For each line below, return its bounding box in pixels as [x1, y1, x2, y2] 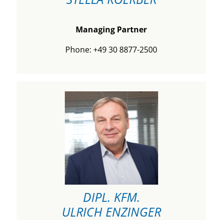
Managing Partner [76, 24, 147, 35]
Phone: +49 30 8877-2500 [65, 44, 157, 55]
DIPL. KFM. [82, 188, 140, 205]
